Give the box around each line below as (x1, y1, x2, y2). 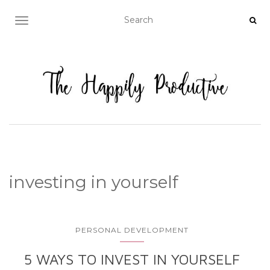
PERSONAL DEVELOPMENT (75, 225, 189, 235)
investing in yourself (9, 172, 178, 193)
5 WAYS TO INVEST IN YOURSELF (24, 251, 240, 268)
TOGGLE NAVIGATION (21, 16, 117, 27)
